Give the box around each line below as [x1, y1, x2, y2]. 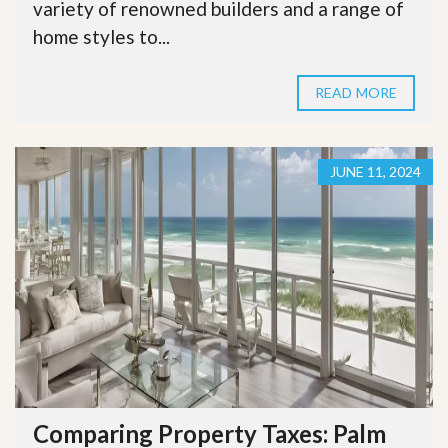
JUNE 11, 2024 [330, 162, 421, 180]
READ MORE [315, 83, 397, 101]
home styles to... [33, 24, 170, 48]
